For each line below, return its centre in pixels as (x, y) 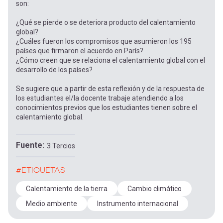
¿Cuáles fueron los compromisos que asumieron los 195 (104, 41)
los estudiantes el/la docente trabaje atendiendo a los (100, 98)
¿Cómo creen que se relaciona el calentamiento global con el (111, 60)
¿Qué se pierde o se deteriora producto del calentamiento (106, 22)
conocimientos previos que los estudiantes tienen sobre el (107, 108)
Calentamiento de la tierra (67, 189)
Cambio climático (155, 189)
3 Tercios (61, 146)
